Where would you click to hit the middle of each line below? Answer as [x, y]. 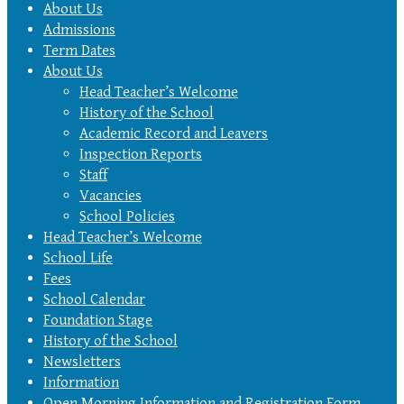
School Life [78, 258]
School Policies [127, 217]
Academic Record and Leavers [174, 134]
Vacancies [110, 196]
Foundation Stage [98, 321]
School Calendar [94, 300]
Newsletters [82, 362]
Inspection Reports [141, 155]
